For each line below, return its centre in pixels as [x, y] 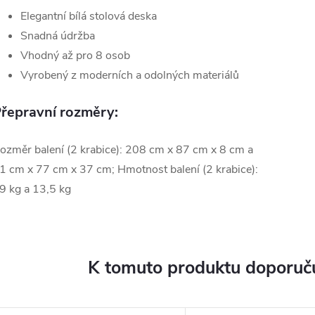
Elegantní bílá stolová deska [89, 16]
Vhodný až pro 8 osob [75, 56]
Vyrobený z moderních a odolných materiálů [130, 75]
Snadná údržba [58, 36]
